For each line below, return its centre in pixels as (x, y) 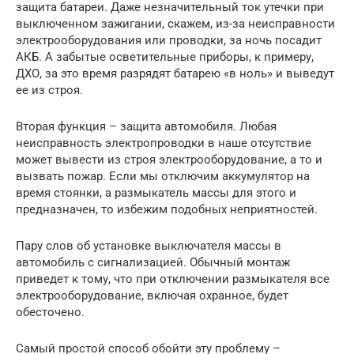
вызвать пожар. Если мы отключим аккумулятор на (163, 176)
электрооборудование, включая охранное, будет (152, 295)
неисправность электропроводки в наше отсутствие (164, 143)
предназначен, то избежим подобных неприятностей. (167, 209)
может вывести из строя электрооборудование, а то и (169, 159)
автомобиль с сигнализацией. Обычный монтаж (153, 262)
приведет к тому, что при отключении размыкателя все (173, 279)
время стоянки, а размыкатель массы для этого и (156, 192)
